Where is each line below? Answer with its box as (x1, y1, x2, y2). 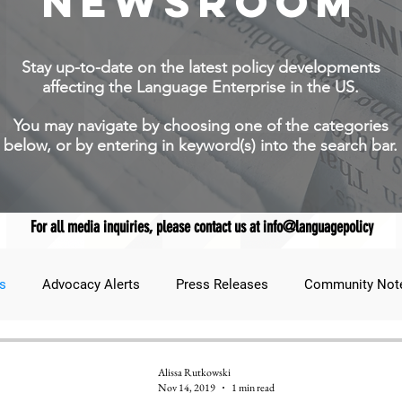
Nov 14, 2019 (157, 380, 215, 396)
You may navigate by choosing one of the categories (13, 116, 389, 136)
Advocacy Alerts (42, 276, 140, 293)
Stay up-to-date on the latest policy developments (21, 57, 380, 78)
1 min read (231, 380, 275, 396)
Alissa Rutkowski (157, 364, 231, 380)
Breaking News (310, 348, 399, 365)
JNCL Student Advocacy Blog (99, 348, 274, 365)
